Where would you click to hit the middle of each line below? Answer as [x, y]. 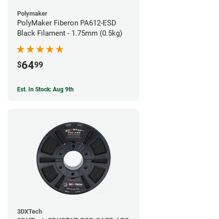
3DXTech [30, 211]
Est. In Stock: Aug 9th [45, 89]
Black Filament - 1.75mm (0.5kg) [70, 33]
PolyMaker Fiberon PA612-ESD [67, 23]
